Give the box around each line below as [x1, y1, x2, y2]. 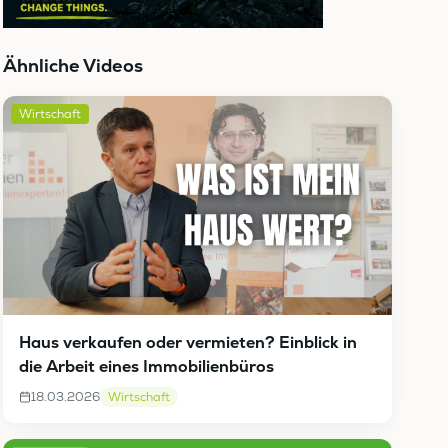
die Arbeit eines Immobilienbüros [18, 356, 274, 378]
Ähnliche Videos [2, 54, 143, 78]
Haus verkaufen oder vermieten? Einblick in [18, 332, 357, 354]
